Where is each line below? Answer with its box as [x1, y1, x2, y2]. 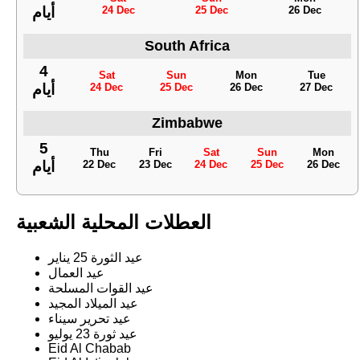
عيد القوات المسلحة [48, 281, 153, 296]
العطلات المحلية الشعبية [16, 211, 211, 234]
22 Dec [83, 157, 117, 170]
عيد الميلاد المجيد [48, 297, 138, 311]
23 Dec [138, 157, 172, 170]
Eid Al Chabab [48, 342, 131, 356]
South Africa [145, 38, 230, 55]
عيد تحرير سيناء [48, 312, 131, 326]
